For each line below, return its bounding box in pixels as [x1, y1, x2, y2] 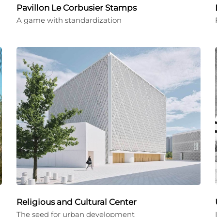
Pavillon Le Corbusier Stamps [16, 3, 137, 13]
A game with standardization [16, 15, 122, 25]
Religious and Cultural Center [16, 197, 137, 207]
